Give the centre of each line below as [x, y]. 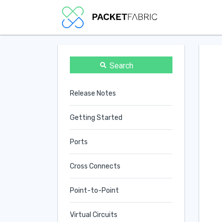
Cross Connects [95, 166]
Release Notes [93, 93]
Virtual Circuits [94, 215]
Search [121, 65]
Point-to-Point [94, 190]
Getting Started [96, 117]
